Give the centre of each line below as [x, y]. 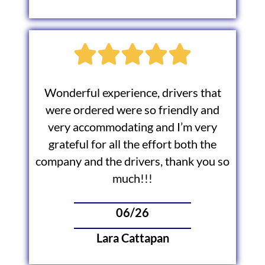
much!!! [132, 179]
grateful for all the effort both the [132, 144]
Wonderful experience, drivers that [132, 93]
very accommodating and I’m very [132, 127]
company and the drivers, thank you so [132, 161]
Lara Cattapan [132, 238]
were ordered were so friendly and [132, 110]
